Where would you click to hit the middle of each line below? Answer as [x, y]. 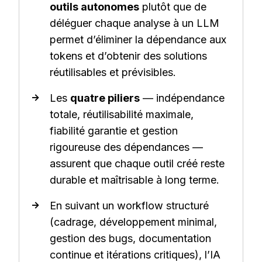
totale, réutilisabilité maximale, [122, 115]
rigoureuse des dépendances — [126, 147]
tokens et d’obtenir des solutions [128, 56]
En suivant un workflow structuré [129, 206]
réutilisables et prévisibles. [113, 73]
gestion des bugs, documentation [130, 239]
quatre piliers [105, 98]
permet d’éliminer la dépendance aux [138, 40]
